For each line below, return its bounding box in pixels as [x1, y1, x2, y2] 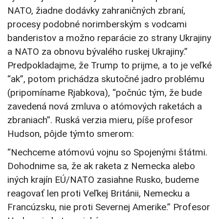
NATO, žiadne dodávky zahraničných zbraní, [7, 5, 185, 17]
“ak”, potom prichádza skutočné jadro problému [7, 73, 204, 85]
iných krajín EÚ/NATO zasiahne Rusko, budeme [7, 174, 199, 186]
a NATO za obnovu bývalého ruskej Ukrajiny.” [7, 46, 188, 58]
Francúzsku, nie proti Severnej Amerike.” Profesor [7, 201, 210, 213]
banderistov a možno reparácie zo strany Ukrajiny [7, 32, 211, 44]
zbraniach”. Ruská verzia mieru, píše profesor [7, 114, 193, 126]
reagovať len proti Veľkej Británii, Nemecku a [7, 188, 190, 199]
